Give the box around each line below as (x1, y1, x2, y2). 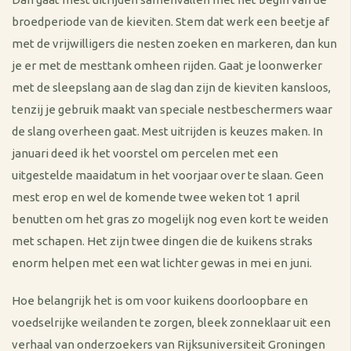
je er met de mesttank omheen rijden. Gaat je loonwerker (12, 59, 322, 72)
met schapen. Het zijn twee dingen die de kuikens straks (12, 234, 313, 248)
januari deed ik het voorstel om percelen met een (12, 147, 278, 160)
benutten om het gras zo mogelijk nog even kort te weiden (12, 212, 328, 226)
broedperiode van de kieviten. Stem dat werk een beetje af (12, 15, 329, 28)
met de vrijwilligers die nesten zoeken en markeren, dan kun (12, 37, 337, 50)
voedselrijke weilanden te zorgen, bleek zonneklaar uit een (12, 316, 331, 329)
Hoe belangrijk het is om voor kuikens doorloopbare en (12, 294, 308, 307)
